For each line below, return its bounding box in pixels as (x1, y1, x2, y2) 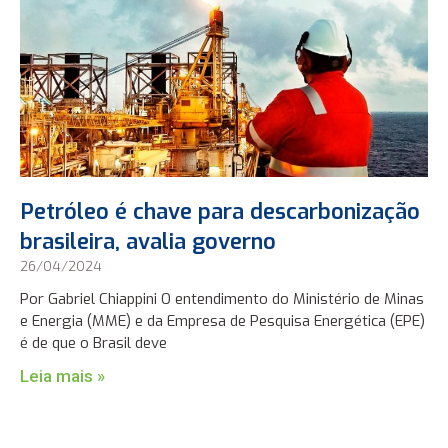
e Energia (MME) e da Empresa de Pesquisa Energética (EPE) (20, 310, 426, 331)
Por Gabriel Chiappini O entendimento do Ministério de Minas (20, 288, 425, 309)
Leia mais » (20, 365, 106, 386)
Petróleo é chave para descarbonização (20, 196, 421, 226)
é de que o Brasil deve (20, 332, 168, 353)
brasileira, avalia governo (20, 226, 277, 256)
